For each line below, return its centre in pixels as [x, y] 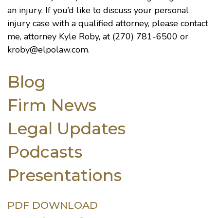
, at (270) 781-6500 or [144, 36]
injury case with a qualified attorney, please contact [108, 23]
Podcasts [45, 152]
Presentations [64, 175]
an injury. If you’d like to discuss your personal [98, 10]
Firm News [52, 105]
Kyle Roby [79, 36]
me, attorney [33, 36]
